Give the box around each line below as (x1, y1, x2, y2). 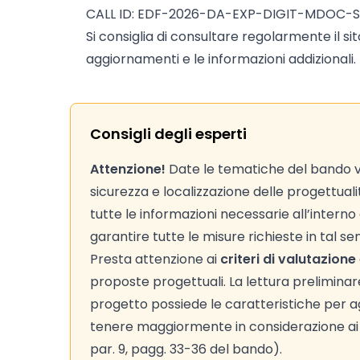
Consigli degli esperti (90, 124, 247, 144)
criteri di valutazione (220, 250, 356, 268)
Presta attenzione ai (90, 250, 220, 268)
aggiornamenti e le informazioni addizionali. (86, 50, 356, 68)
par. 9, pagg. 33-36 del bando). (90, 340, 282, 358)
